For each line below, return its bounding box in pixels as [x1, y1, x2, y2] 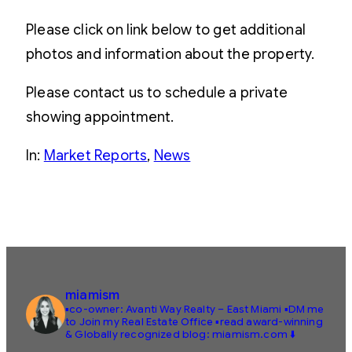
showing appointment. [26, 108, 174, 126]
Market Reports [43, 146, 148, 164]
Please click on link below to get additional [26, 20, 306, 38]
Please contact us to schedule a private [26, 83, 288, 101]
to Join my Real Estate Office [65, 314, 214, 328]
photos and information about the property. [26, 45, 315, 63]
